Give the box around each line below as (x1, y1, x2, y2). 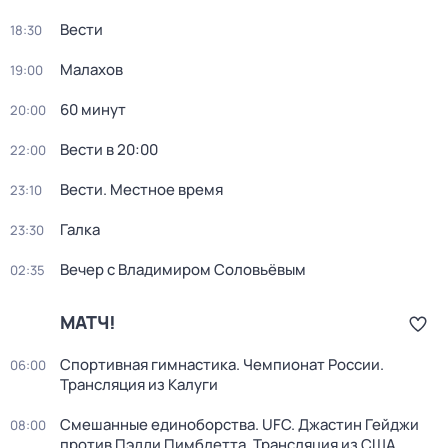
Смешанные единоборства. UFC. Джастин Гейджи (60, 414, 419, 435)
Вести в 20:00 (60, 139, 158, 160)
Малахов (60, 59, 123, 80)
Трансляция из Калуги (60, 374, 218, 395)
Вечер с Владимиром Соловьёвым (60, 259, 306, 280)
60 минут (60, 99, 126, 120)
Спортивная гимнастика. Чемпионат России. (60, 354, 384, 375)
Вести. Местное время (60, 179, 223, 200)
